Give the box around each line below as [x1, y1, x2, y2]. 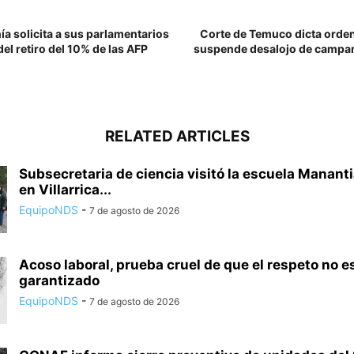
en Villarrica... [19, 181, 111, 198]
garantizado [19, 272, 100, 288]
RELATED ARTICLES [104, 126, 250, 145]
